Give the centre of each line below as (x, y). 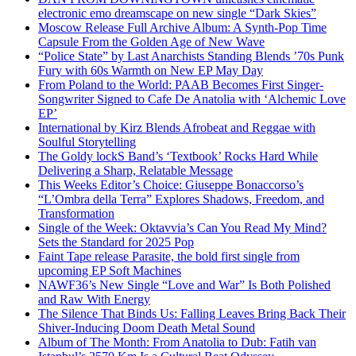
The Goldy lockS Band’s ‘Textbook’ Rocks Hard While (178, 156)
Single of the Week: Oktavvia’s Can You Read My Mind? (182, 227)
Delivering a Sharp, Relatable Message (135, 170)
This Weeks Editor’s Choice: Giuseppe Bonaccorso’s (171, 184)
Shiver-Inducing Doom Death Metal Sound (147, 327)
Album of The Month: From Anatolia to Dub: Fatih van (177, 342)
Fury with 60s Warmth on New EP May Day (151, 70)
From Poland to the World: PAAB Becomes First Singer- (181, 84)
